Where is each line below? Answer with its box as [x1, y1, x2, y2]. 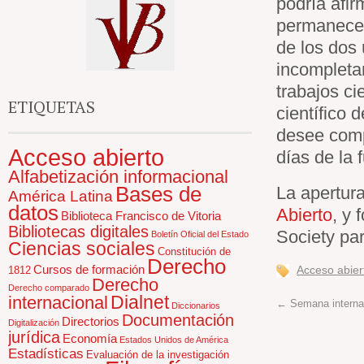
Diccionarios [171, 301, 220, 310]
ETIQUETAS [8, 96, 95, 118]
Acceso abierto [8, 144, 164, 171]
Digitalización [8, 318, 59, 327]
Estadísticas [8, 346, 84, 362]
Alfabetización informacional [8, 167, 228, 187]
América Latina [8, 188, 113, 205]
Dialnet [110, 292, 169, 313]
